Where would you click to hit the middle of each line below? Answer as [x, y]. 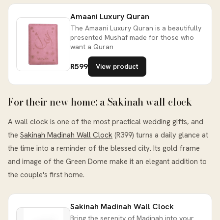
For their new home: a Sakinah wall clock [100, 102]
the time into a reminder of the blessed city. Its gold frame [104, 149]
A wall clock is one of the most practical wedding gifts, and [106, 122]
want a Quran [92, 47]
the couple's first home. [46, 175]
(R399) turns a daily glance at [160, 135]
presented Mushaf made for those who [132, 38]
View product [117, 67]
